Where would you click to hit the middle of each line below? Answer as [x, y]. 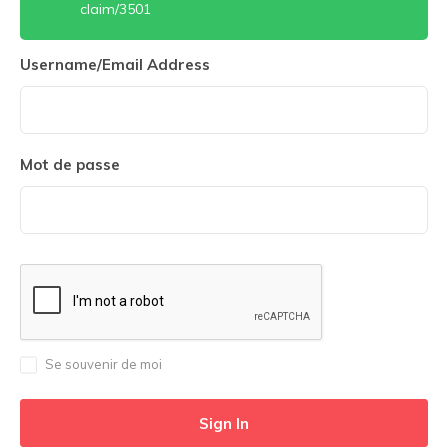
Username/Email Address [115, 64]
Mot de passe [70, 164]
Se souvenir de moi [103, 364]
